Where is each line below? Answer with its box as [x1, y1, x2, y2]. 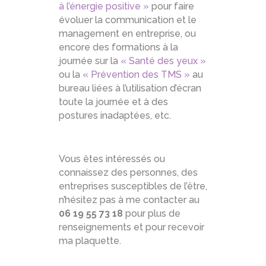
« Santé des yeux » [121, 55, 206, 66]
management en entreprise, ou [59, 28, 196, 39]
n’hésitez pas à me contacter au [59, 194, 199, 205]
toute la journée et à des [59, 96, 168, 107]
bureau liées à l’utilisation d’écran [59, 83, 201, 94]
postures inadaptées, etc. [59, 110, 171, 121]
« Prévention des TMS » [83, 69, 190, 80]
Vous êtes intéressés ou [59, 153, 165, 164]
